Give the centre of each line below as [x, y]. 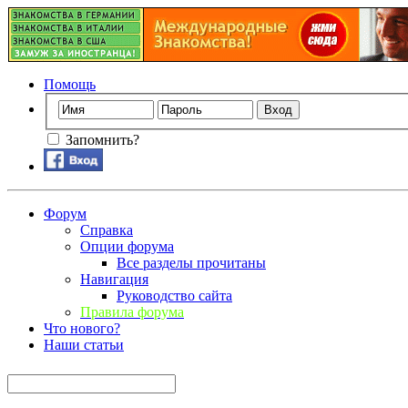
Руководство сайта [174, 295]
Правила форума [132, 311]
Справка [107, 229]
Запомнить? [101, 139]
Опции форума [127, 246]
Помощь [70, 84]
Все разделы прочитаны [191, 262]
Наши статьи [84, 344]
